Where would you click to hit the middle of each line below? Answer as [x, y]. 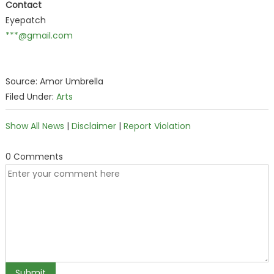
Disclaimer [94, 126]
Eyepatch [25, 20]
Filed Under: [31, 97]
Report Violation [157, 126]
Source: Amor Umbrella [54, 81]
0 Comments [34, 157]
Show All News [35, 126]
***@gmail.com [39, 35]
